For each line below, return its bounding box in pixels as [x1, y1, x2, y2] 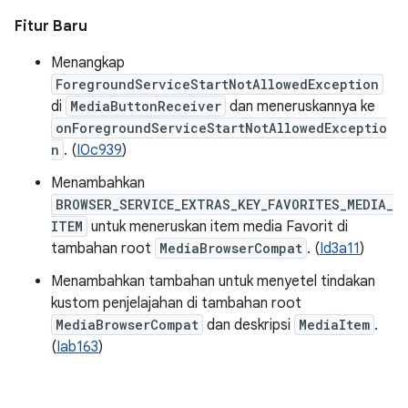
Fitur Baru [15, 17, 87, 36]
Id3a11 [320, 240, 360, 258]
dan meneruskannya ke [226, 97, 375, 116]
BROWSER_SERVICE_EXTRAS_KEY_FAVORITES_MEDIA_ [56, 196, 393, 213]
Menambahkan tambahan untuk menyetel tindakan [51, 272, 375, 291]
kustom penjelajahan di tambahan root [51, 294, 301, 312]
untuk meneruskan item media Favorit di [87, 218, 348, 236]
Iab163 [56, 338, 98, 356]
